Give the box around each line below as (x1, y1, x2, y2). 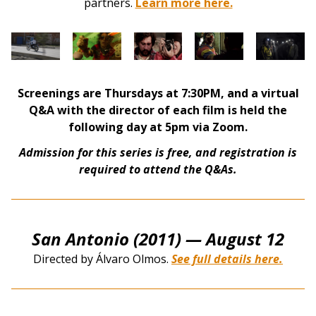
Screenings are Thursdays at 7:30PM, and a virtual (17, 85, 299, 101)
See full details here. (171, 250, 283, 267)
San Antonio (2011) (32, 226, 186, 250)
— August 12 (186, 226, 284, 250)
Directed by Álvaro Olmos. (33, 250, 171, 267)
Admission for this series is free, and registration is (19, 144, 297, 160)
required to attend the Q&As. (79, 161, 237, 177)
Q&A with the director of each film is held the (29, 102, 287, 118)
